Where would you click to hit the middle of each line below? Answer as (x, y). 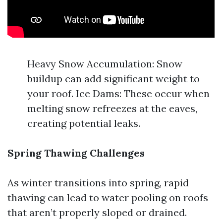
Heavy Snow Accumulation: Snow (105, 64)
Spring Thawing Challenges (76, 153)
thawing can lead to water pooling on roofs (108, 197)
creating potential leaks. (84, 123)
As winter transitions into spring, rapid (98, 183)
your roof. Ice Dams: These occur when (118, 93)
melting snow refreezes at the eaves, (112, 108)
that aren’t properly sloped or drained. (97, 212)
